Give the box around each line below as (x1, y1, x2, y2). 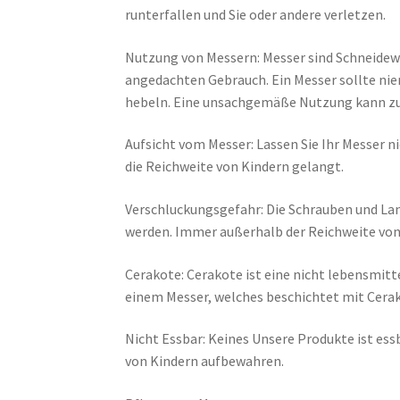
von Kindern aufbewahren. (125, 352, 285, 371)
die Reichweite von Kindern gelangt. (125, 157, 345, 176)
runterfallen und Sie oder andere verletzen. (125, 5, 387, 24)
